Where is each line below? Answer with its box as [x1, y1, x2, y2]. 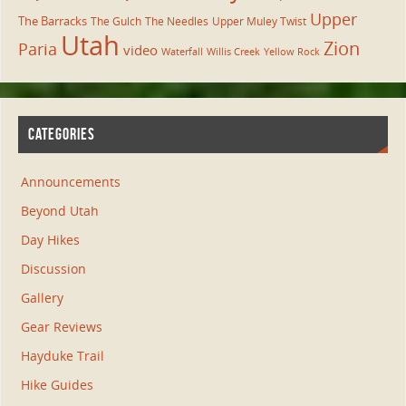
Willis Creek [206, 44, 260, 58]
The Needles [144, 13, 208, 29]
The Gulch [90, 13, 141, 28]
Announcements [20, 173, 121, 191]
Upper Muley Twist [211, 13, 306, 29]
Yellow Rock [263, 44, 320, 58]
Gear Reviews [20, 318, 102, 336]
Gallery [20, 289, 63, 307]
